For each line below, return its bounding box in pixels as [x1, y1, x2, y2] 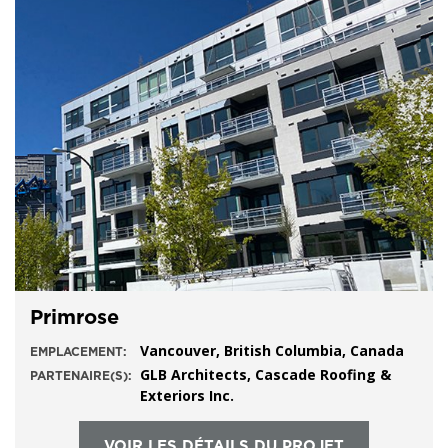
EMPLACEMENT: [30, 345, 127, 358]
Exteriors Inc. [140, 385, 242, 405]
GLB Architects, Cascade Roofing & [140, 364, 391, 384]
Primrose [30, 307, 119, 328]
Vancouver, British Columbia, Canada [140, 340, 404, 360]
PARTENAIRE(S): [30, 369, 132, 382]
